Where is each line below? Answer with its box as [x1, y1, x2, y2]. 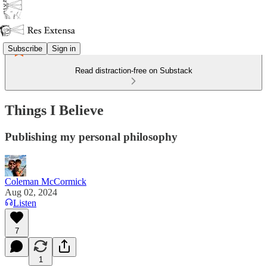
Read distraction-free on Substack [74, 66, 193, 75]
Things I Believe [5, 102, 104, 118]
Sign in [52, 44, 76, 53]
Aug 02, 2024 [5, 187, 57, 197]
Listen [13, 197, 36, 208]
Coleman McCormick [5, 176, 86, 187]
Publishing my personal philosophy [5, 130, 178, 143]
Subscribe [8, 44, 42, 53]
